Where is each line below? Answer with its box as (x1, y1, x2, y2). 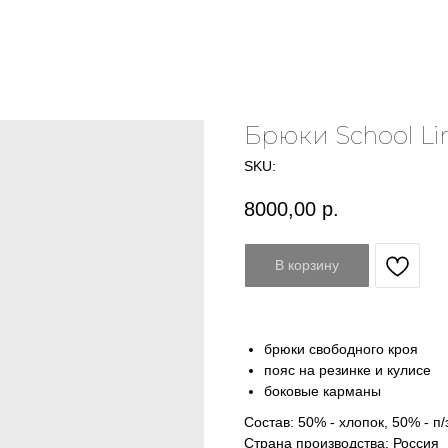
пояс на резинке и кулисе (264, 362, 431, 379)
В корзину (275, 257, 339, 274)
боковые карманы (264, 383, 381, 400)
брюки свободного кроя (264, 341, 418, 358)
